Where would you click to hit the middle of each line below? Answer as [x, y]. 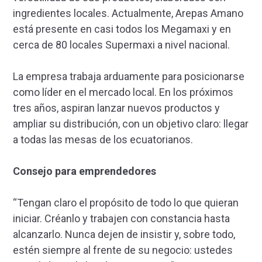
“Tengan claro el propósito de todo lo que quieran [126, 202]
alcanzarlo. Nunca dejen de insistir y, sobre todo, [124, 234]
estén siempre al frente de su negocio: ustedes [123, 250]
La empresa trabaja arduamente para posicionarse [129, 76]
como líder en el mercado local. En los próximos [123, 92]
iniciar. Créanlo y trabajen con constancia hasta [121, 218]
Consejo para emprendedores [85, 171]
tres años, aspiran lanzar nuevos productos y [116, 108]
